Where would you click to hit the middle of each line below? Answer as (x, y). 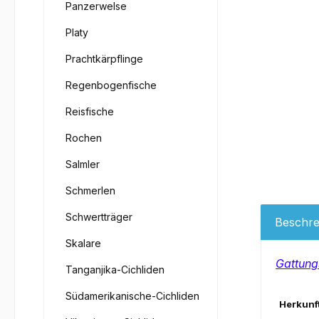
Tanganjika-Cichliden (115, 270)
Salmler (83, 164)
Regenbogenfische (111, 85)
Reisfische (90, 111)
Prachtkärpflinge (104, 59)
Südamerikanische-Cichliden (132, 296)
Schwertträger (99, 217)
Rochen (84, 138)
